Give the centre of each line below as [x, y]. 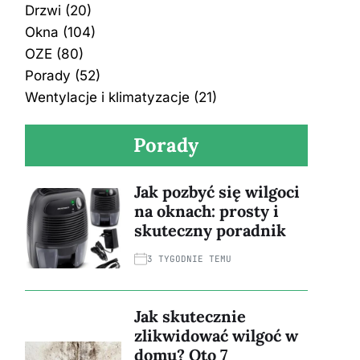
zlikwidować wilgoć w [216, 336]
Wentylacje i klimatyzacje [107, 98]
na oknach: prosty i [206, 211]
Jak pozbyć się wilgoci [217, 192]
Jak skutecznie [190, 317]
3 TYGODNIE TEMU [189, 259]
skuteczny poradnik [210, 231]
